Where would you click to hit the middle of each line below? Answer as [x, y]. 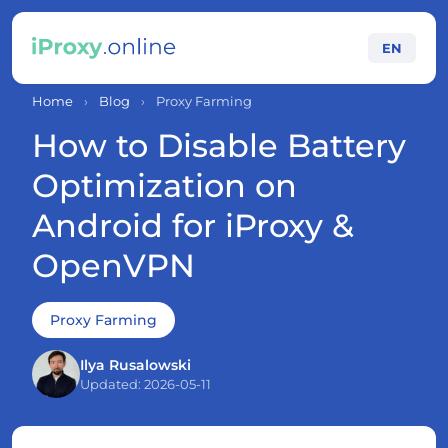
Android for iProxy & [193, 225]
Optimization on [164, 185]
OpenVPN [113, 265]
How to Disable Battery [219, 145]
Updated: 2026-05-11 [145, 384]
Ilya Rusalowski [135, 365]
